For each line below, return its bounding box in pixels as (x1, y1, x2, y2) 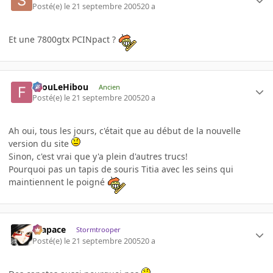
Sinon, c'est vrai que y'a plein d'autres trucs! (9, 151, 188, 163)
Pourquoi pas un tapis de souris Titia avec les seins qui (9, 163, 233, 175)
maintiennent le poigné (9, 176, 107, 188)
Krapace (32, 224, 66, 236)
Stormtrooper (76, 225, 121, 235)
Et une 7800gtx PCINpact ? (9, 33, 118, 45)
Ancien (98, 82, 120, 91)
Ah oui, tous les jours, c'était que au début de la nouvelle (9, 125, 241, 137)
